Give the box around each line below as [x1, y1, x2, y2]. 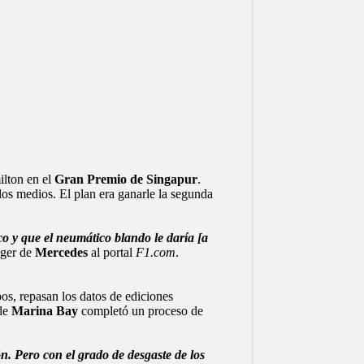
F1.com [135, 245, 175, 260]
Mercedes [34, 245, 88, 260]
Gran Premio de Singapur [54, 172, 197, 187]
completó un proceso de [77, 304, 203, 318]
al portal [87, 245, 136, 260]
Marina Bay [11, 304, 78, 318]
